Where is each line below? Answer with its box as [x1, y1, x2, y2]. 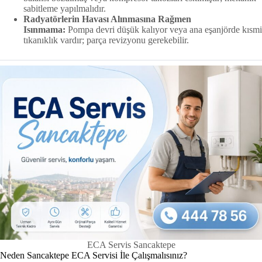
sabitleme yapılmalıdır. [23, 3, 106, 13]
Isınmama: [23, 24, 65, 35]
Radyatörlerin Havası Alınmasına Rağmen [23, 13, 191, 24]
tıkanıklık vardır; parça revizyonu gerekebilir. [23, 35, 189, 45]
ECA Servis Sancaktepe [87, 240, 175, 250]
